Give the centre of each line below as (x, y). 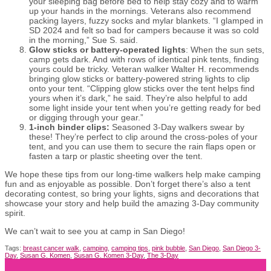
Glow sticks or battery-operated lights (107, 49)
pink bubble (168, 248)
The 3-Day (163, 255)
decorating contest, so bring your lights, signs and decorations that (132, 193)
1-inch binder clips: (70, 127)
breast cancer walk (51, 248)
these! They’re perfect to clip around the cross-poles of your (143, 136)
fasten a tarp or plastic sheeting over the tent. (116, 156)
